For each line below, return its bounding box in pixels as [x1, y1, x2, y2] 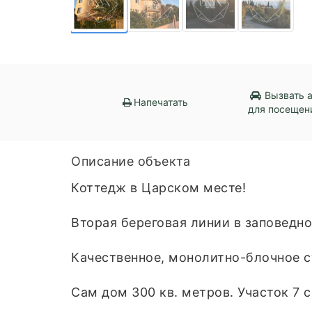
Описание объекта [71, 153, 190, 169]
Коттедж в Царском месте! [71, 180, 246, 195]
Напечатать [134, 95, 189, 108]
